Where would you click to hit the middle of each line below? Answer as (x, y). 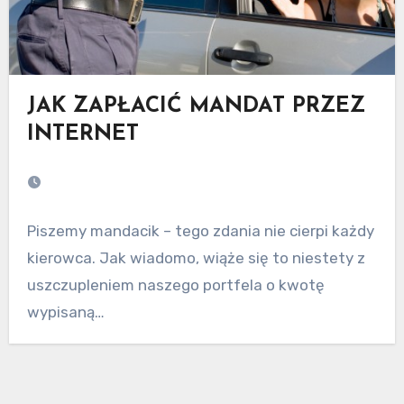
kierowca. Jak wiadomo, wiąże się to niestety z (196, 257)
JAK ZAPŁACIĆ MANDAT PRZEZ (196, 107)
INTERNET (83, 135)
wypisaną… (65, 312)
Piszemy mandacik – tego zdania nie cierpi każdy (200, 230)
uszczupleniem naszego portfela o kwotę (175, 285)
